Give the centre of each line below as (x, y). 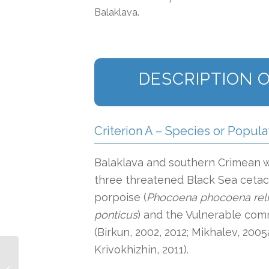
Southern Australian (57, 256)
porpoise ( (120, 197)
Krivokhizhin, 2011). (141, 249)
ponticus (116, 214)
